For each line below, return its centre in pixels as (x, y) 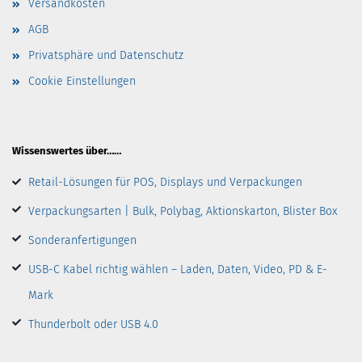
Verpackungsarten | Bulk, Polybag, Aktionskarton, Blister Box (183, 212)
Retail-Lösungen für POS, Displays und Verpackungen (165, 183)
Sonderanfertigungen (82, 241)
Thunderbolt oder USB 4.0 (93, 325)
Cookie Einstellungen (82, 82)
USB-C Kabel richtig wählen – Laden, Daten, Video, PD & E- (178, 270)
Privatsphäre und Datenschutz (106, 56)
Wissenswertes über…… (67, 151)
